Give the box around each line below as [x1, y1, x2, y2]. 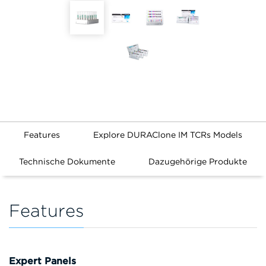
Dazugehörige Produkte [148, 156, 247, 166]
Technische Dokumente [19, 156, 115, 166]
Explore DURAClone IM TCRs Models [93, 129, 242, 140]
